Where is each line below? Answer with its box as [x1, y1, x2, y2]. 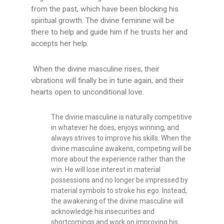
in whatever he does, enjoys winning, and [51, 123, 179, 132]
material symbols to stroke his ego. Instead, [51, 186, 187, 195]
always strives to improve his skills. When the [51, 134, 191, 142]
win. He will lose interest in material [51, 165, 161, 174]
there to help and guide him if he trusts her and [31, 27, 188, 37]
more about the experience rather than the [51, 155, 186, 163]
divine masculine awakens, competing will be [51, 144, 192, 153]
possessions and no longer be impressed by [51, 176, 188, 184]
